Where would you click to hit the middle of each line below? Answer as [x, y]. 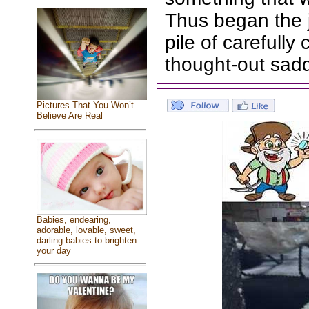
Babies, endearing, [73, 220]
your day [53, 251]
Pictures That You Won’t [85, 106]
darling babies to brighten [86, 241]
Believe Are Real [69, 116]
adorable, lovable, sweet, [86, 230]
